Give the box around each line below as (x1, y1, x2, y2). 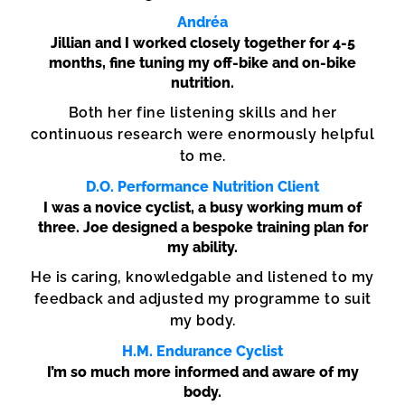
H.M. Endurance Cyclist (122, 342, 283, 360)
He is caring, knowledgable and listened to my (31, 268, 374, 286)
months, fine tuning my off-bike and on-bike (49, 53, 356, 71)
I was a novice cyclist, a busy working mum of (43, 198, 362, 216)
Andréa (177, 13, 228, 31)
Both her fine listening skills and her (68, 103, 337, 121)
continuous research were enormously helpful (30, 125, 375, 143)
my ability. (167, 238, 238, 256)
